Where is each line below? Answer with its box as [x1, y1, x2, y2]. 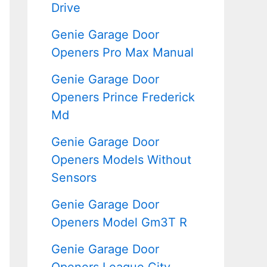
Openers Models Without [51, 153, 191, 167]
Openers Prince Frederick [51, 90, 195, 104]
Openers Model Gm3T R [51, 215, 187, 229]
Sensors [51, 170, 97, 185]
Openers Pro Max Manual [51, 45, 194, 60]
